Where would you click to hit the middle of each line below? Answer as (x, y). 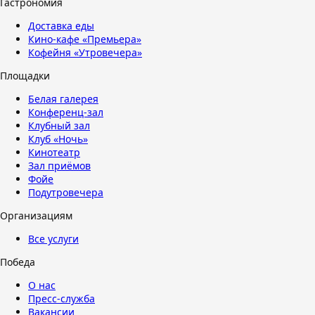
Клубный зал (59, 126)
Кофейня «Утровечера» (85, 52)
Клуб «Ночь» (58, 139)
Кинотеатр (54, 152)
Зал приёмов (59, 166)
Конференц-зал (66, 112)
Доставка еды (61, 26)
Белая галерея (63, 99)
